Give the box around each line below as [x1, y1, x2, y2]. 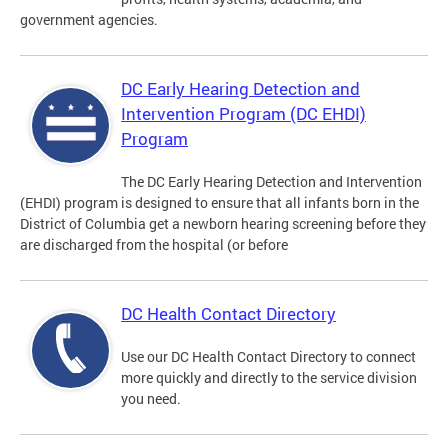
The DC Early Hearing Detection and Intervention [121, 172, 422, 192]
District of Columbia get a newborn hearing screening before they [20, 214, 426, 234]
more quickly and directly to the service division [121, 368, 417, 388]
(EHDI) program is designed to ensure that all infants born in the [20, 193, 419, 213]
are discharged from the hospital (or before [20, 235, 288, 255]
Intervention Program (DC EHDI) [121, 102, 366, 126]
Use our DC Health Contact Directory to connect [121, 347, 416, 367]
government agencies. [20, 10, 158, 30]
